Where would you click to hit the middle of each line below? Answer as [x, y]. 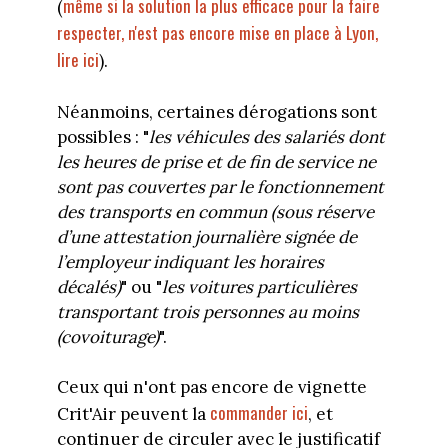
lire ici [77, 60]
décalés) [88, 286]
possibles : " [102, 136]
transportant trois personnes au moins [207, 311]
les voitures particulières [259, 286]
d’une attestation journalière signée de [206, 236]
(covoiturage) [107, 336]
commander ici [258, 413]
